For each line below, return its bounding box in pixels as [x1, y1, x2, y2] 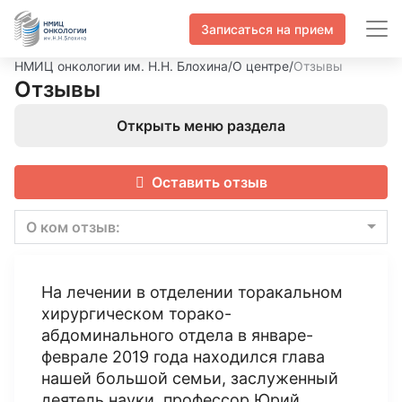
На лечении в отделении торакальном [41, 283, 343, 301]
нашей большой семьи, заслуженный [41, 369, 338, 388]
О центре [232, 58, 289, 74]
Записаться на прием [201, 21, 334, 37]
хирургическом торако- [41, 304, 232, 323]
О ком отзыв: [26, 218, 120, 236]
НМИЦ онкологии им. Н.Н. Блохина [14, 58, 228, 74]
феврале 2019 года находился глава [41, 347, 325, 366]
